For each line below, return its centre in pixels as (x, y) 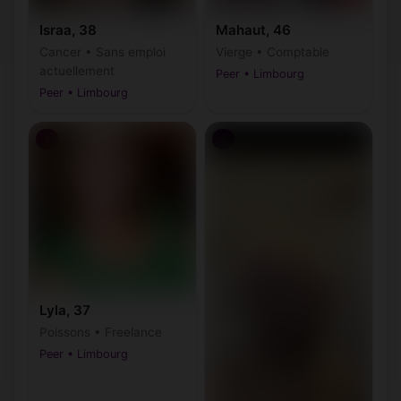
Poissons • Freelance (101, 332)
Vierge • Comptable (273, 52)
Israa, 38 (68, 30)
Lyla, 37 (65, 310)
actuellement (77, 71)
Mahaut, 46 (253, 30)
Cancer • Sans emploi (102, 52)
